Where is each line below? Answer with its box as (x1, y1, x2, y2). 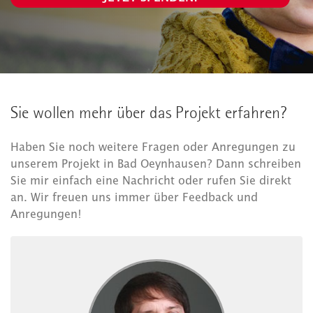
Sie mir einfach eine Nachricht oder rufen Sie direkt (10, 173, 291, 187)
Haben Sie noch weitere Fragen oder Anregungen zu (10, 140, 296, 153)
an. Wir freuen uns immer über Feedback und (10, 190, 258, 203)
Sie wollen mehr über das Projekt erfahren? (10, 102, 286, 122)
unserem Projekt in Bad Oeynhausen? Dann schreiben (10, 156, 301, 170)
